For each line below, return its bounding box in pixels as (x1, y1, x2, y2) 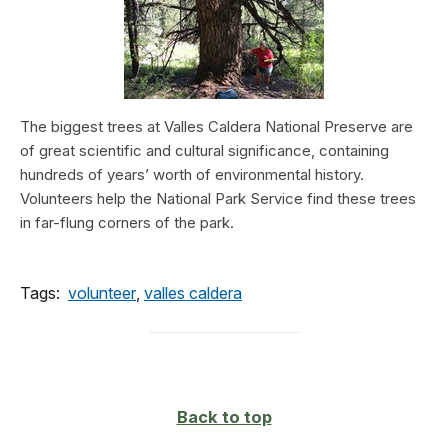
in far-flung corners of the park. (20, 213, 234, 233)
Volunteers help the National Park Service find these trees (20, 189, 416, 209)
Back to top (176, 407, 272, 428)
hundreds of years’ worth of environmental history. (20, 165, 364, 185)
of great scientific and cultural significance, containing (20, 141, 389, 161)
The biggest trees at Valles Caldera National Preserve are (20, 117, 413, 137)
